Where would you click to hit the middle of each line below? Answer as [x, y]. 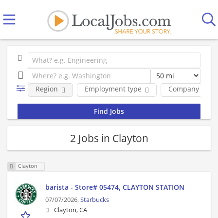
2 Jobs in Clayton [109, 138]
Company [183, 89]
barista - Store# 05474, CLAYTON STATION [115, 187]
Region [46, 89]
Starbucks [95, 200]
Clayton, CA [71, 210]
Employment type [113, 89]
